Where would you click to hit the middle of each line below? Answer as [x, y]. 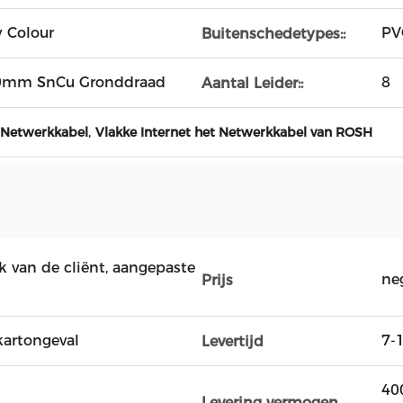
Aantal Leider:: [252, 83]
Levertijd [233, 341]
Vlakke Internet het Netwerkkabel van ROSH [234, 132]
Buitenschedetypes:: [273, 33]
